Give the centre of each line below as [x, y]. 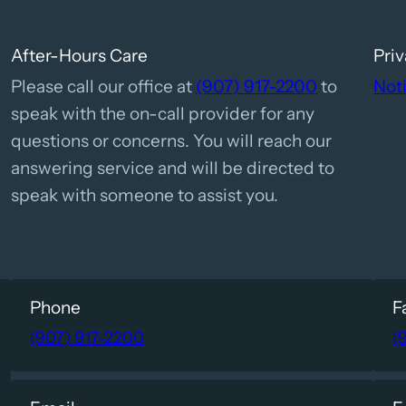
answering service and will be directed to [173, 169]
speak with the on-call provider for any [163, 114]
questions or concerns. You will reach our [171, 141]
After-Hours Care [79, 56]
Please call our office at [103, 87]
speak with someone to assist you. [145, 196]
